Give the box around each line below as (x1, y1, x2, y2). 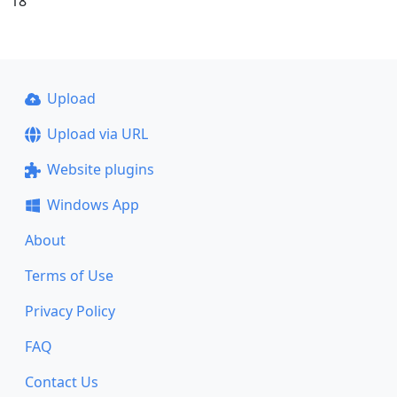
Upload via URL (46, 124, 148, 144)
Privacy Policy (25, 301, 115, 321)
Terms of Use (25, 266, 113, 285)
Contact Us (25, 372, 98, 392)
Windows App (46, 195, 139, 214)
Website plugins (46, 160, 154, 179)
